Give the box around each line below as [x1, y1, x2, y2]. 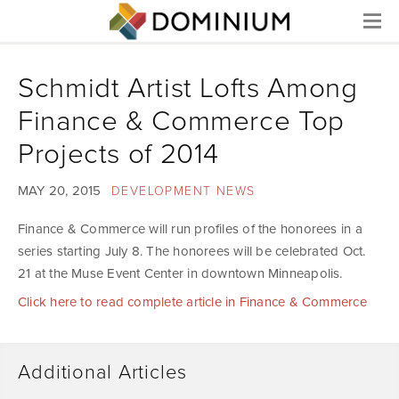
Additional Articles [18, 360, 187, 384]
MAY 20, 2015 [18, 182, 102, 199]
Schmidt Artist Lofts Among [18, 70, 358, 105]
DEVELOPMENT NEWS [110, 183, 256, 199]
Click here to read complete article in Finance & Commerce [18, 294, 367, 311]
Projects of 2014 [18, 136, 220, 171]
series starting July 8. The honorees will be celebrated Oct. [18, 242, 366, 259]
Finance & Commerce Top [18, 103, 345, 138]
